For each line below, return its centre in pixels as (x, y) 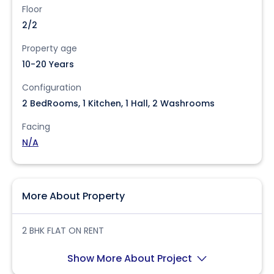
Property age (50, 48)
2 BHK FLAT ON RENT (63, 231)
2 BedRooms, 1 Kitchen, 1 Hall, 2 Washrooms (118, 103)
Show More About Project (131, 258)
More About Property (73, 196)
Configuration (52, 87)
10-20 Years (48, 64)
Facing (36, 127)
